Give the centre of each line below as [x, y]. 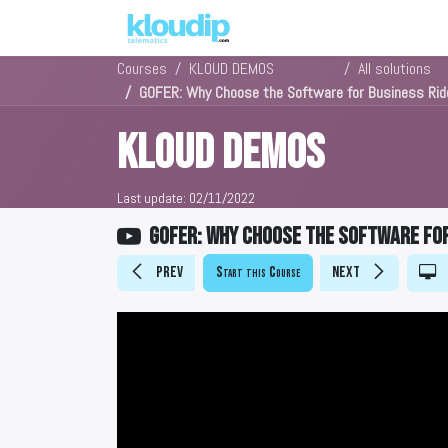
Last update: [151, 198]
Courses [142, 68]
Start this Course [258, 272]
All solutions [395, 68]
